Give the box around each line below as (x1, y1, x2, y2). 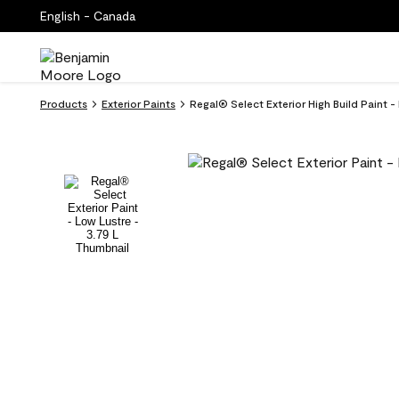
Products (40, 97, 87, 110)
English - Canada (40, 8, 135, 23)
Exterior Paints (102, 97, 175, 110)
